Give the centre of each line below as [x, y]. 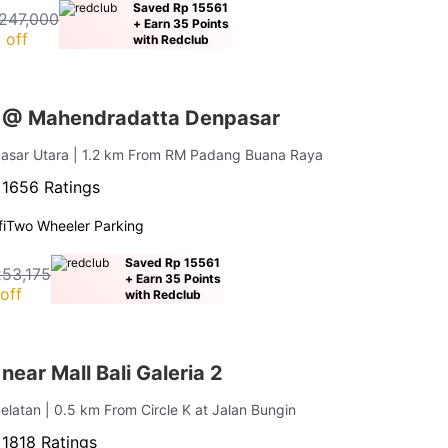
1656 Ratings [51, 186]
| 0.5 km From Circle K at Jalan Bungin [171, 409]
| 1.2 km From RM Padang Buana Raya [198, 154]
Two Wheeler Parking [75, 225]
